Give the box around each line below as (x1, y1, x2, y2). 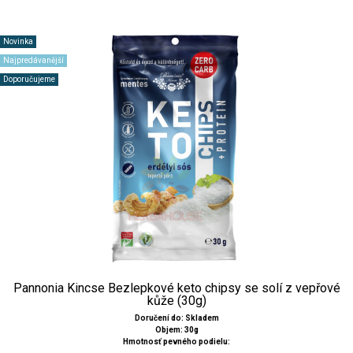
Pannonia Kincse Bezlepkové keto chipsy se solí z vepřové (13, 280, 340, 295)
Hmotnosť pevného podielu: (123, 336, 230, 346)
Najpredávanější (3, 55, 64, 65)
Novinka (3, 36, 33, 46)
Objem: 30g (154, 325, 199, 334)
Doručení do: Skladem (134, 313, 219, 322)
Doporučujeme (3, 74, 55, 84)
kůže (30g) (147, 292, 206, 308)
